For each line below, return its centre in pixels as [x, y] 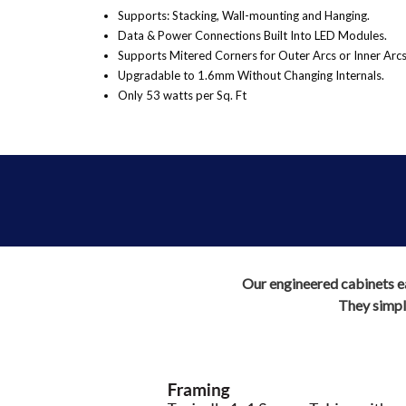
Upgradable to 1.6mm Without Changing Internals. [251, 76]
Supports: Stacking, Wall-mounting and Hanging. [244, 16]
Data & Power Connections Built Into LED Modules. [252, 36]
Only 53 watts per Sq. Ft [182, 96]
